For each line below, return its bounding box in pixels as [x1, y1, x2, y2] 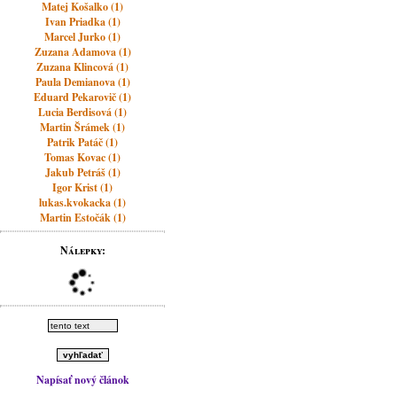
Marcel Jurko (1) [44, 29, 121, 44]
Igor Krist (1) [52, 180, 113, 195]
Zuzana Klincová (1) [36, 59, 129, 74]
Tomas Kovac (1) [44, 150, 121, 165]
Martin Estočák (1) [39, 210, 126, 225]
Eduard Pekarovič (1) [34, 90, 132, 105]
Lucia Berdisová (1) [38, 105, 128, 120]
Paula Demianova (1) [35, 74, 130, 90]
